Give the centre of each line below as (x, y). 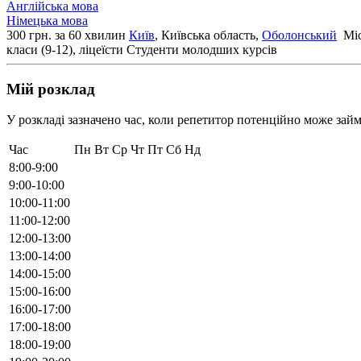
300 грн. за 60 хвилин (68, 35)
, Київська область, (208, 35)
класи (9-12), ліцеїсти (65, 49)
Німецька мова (47, 20)
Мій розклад (51, 89)
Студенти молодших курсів (202, 49)
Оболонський (299, 35)
